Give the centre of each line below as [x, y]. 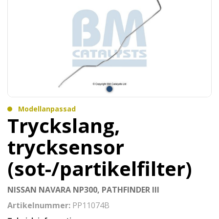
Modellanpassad [47, 109]
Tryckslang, [64, 125]
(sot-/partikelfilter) [100, 168]
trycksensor [66, 147]
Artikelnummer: [40, 205]
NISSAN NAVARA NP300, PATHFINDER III [83, 190]
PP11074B [91, 205]
